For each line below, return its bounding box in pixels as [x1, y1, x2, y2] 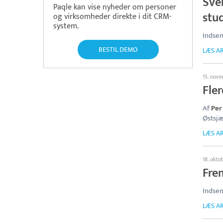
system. [53, 19, 79, 33]
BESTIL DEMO [98, 44, 138, 55]
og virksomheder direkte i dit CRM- [53, 10, 171, 23]
